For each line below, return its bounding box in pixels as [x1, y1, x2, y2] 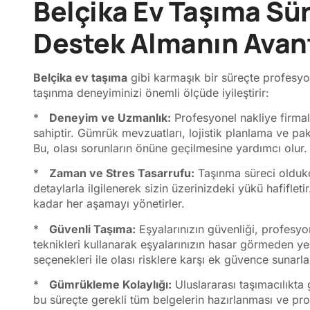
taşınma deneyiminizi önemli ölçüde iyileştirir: [33, 85, 269, 100]
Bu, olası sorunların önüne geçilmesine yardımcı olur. [33, 141, 307, 156]
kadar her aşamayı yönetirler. [33, 197, 185, 211]
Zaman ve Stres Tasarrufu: [49, 166, 194, 181]
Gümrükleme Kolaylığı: [49, 277, 172, 292]
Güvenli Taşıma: [49, 221, 136, 236]
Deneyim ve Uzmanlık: [49, 111, 171, 125]
